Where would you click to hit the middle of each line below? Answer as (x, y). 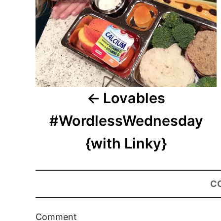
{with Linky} (126, 144)
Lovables (134, 98)
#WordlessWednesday (126, 121)
